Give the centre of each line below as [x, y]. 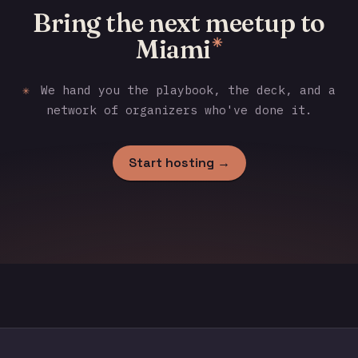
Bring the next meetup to [179, 23]
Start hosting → [179, 163]
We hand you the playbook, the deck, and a [185, 90]
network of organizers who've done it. [179, 110]
